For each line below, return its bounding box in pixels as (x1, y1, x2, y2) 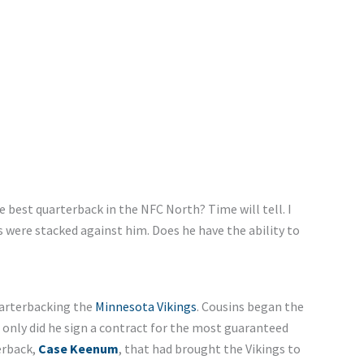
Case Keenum (37, 340, 119, 357)
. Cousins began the (196, 298, 304, 315)
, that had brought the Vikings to (118, 340, 301, 357)
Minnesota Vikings (94, 298, 197, 315)
